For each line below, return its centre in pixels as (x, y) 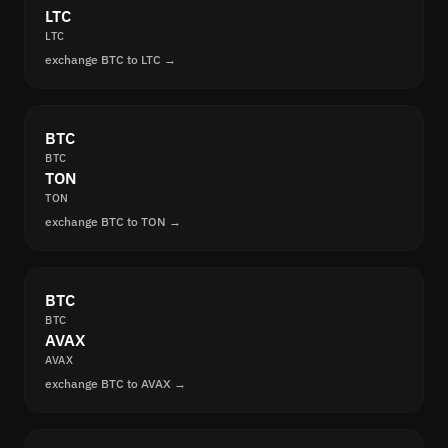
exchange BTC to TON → (113, 222)
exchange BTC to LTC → (110, 60)
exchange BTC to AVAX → (115, 384)
